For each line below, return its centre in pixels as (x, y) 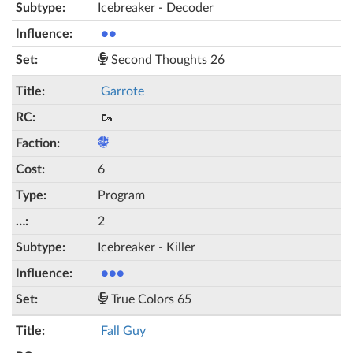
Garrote (123, 91)
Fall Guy (123, 331)
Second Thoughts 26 (166, 60)
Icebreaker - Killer (147, 247)
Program (121, 195)
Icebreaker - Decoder (156, 8)
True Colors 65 (150, 299)
